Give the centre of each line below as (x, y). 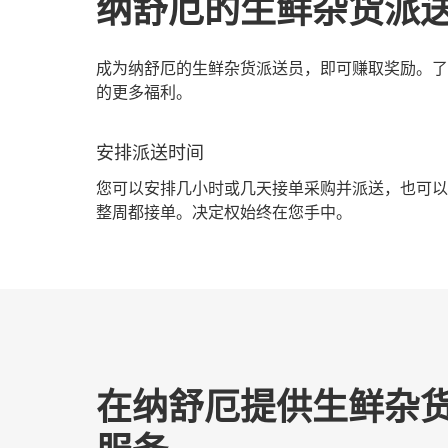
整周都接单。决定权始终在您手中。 (224, 212)
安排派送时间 (150, 152)
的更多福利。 (144, 92)
